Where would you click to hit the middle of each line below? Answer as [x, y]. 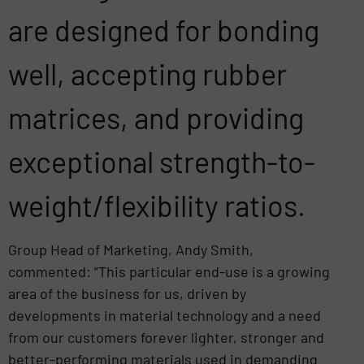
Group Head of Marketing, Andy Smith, [131, 250]
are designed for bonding [164, 29]
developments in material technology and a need [165, 316]
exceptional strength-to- [162, 161]
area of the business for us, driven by [127, 294]
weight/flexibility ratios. [157, 205]
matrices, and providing [156, 117]
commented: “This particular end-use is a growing [169, 272]
